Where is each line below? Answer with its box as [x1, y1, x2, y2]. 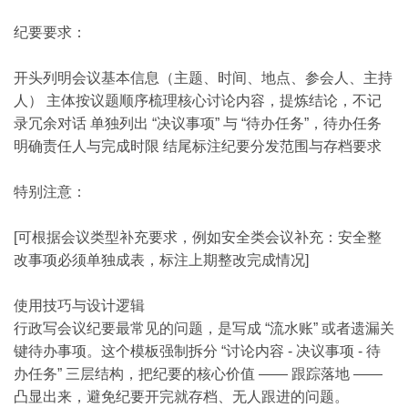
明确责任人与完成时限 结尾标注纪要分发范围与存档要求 [14, 138, 382, 154]
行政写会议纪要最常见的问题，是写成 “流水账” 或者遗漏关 [14, 321, 394, 336]
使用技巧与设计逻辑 [14, 298, 145, 313]
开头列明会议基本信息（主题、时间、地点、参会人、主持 [14, 70, 393, 86]
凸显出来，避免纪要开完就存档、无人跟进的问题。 [14, 389, 349, 404]
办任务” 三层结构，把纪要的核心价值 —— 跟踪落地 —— [14, 366, 382, 382]
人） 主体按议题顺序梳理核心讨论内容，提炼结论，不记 [14, 93, 382, 108]
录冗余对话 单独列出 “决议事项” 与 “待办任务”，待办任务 [14, 116, 382, 131]
